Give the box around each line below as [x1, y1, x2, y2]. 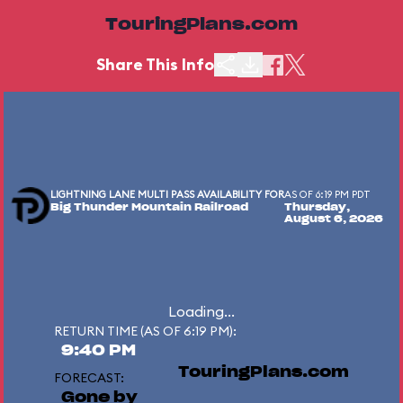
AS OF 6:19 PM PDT [284, 188, 371, 201]
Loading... [168, 302, 235, 320]
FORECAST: [54, 370, 124, 386]
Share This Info [96, 54, 214, 75]
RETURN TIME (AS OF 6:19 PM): [54, 323, 237, 339]
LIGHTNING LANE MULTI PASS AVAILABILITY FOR [50, 188, 284, 201]
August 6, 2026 [284, 214, 383, 224]
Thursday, [284, 202, 350, 212]
